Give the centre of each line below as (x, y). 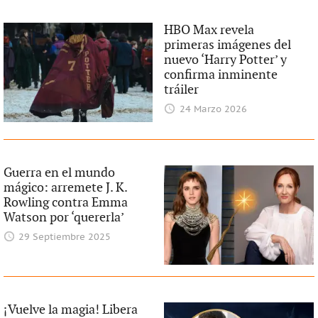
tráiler (182, 90)
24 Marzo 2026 (213, 110)
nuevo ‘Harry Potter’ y (226, 60)
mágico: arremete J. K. (65, 188)
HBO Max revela (209, 30)
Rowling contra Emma (65, 203)
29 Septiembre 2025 (65, 237)
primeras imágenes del (228, 45)
